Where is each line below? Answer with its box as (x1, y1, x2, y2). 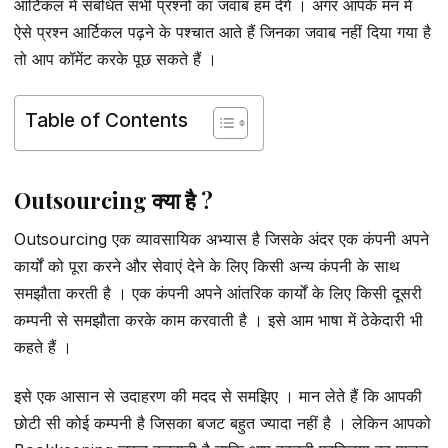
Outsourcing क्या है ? (14, 184, 213, 215)
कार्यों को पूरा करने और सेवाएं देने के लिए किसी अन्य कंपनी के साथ (14, 255, 400, 276)
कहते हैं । (14, 336, 72, 357)
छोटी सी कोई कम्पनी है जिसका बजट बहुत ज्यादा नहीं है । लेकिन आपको (14, 413, 431, 434)
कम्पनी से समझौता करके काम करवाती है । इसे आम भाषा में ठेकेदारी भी (14, 309, 423, 330)
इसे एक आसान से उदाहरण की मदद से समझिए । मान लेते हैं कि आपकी (14, 386, 422, 407)
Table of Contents (25, 108, 188, 133)
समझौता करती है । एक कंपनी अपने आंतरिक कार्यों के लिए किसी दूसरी (14, 282, 422, 303)
